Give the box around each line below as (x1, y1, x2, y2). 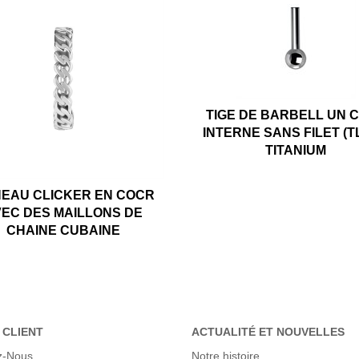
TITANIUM (264, 143, 326, 157)
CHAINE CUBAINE (6, 224, 121, 238)
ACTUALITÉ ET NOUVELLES (192, 325, 345, 339)
